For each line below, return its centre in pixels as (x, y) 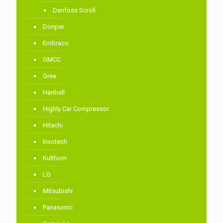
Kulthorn (55, 158)
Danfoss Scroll (74, 10)
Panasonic (58, 208)
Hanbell (54, 93)
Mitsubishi (58, 191)
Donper (54, 27)
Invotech (55, 142)
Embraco (56, 43)
